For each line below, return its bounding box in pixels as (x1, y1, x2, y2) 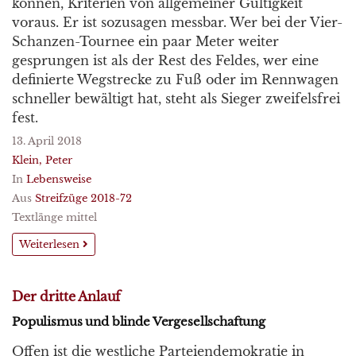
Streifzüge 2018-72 (35, 192, 132, 204)
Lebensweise (26, 173, 91, 185)
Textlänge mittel (12, 211, 97, 223)
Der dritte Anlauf (12, 288, 122, 304)
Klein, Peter (12, 154, 72, 166)
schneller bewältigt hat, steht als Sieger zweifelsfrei (12, 91, 340, 106)
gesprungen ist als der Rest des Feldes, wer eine (12, 52, 319, 68)
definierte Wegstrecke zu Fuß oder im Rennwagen (12, 72, 339, 87)
